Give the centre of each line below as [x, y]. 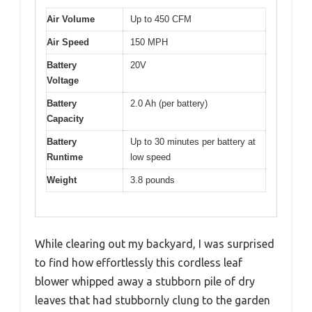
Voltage [63, 81]
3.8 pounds [153, 180]
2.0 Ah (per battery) [169, 104]
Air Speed [68, 42]
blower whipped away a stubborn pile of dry [145, 281]
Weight [62, 180]
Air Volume [71, 19]
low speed [150, 157]
